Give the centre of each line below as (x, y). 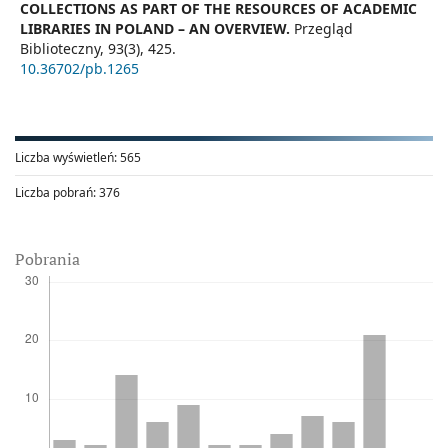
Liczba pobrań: (55, 192)
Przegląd (323, 28)
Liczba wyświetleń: (66, 157)
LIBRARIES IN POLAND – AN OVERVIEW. (157, 28)
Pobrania (47, 258)
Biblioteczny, (64, 48)
